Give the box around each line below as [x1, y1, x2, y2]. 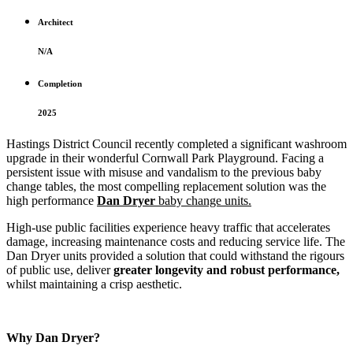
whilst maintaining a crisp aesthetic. [6, 277, 182, 292]
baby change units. [155, 194, 251, 208]
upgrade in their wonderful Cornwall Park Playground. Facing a [6, 151, 324, 165]
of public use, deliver [6, 263, 113, 277]
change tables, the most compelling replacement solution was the [6, 180, 326, 194]
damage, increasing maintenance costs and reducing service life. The [6, 235, 345, 249]
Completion [38, 79, 82, 89]
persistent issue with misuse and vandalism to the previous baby [6, 165, 321, 180]
